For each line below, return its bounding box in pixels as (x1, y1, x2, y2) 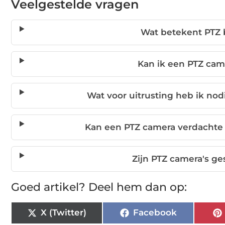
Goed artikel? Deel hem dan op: (11, 180, 187, 194)
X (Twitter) (40, 207, 86, 218)
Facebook (133, 207, 177, 218)
